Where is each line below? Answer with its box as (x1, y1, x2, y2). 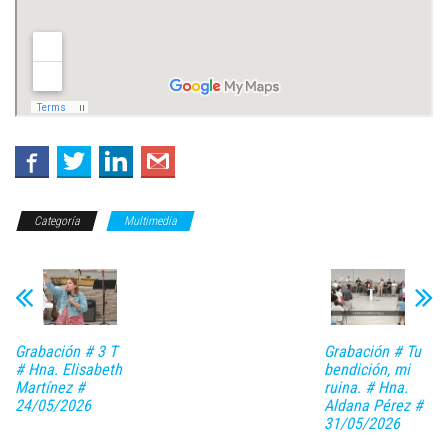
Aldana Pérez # (323, 395, 423, 415)
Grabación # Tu (323, 341, 421, 361)
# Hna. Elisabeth (15, 359, 122, 379)
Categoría (34, 214, 80, 229)
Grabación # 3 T (15, 341, 117, 361)
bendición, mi (323, 359, 410, 379)
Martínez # (15, 377, 85, 397)
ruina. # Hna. (323, 377, 408, 397)
